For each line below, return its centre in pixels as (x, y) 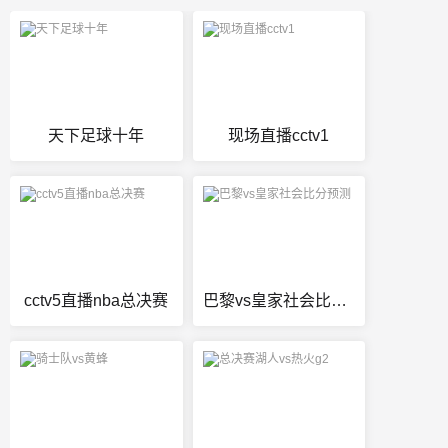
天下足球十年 (96, 136)
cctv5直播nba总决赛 (96, 301)
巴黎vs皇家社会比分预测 (338, 301)
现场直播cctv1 (279, 136)
